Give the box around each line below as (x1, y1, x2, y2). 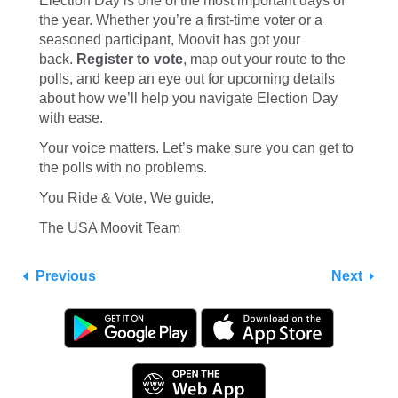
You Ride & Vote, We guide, (39, 190, 214, 206)
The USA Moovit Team (39, 220, 180, 236)
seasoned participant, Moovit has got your (39, 32, 300, 48)
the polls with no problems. (39, 160, 207, 176)
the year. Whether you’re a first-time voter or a (39, 12, 322, 28)
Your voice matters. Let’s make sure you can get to (39, 140, 354, 156)
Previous (36, 268, 96, 284)
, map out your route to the (183, 52, 346, 68)
